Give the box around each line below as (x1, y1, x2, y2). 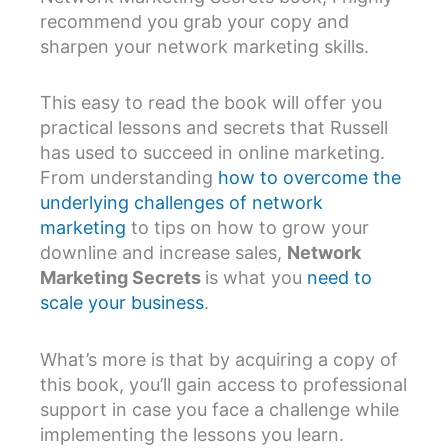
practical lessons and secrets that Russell (40, 117, 388, 139)
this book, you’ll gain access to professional (40, 373, 407, 395)
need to (307, 267, 372, 289)
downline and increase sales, (40, 242, 287, 264)
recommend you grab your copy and (40, 10, 349, 32)
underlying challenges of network (40, 192, 323, 214)
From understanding (40, 167, 218, 189)
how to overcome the (218, 167, 401, 189)
